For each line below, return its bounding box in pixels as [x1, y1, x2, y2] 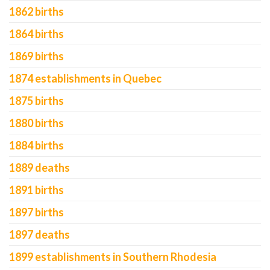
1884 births [9, 139, 64, 152]
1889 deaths [9, 161, 70, 174]
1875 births [9, 94, 64, 107]
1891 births [9, 183, 64, 196]
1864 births [9, 27, 64, 40]
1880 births [9, 116, 64, 130]
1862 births [9, 5, 64, 18]
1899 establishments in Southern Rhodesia [9, 250, 216, 263]
